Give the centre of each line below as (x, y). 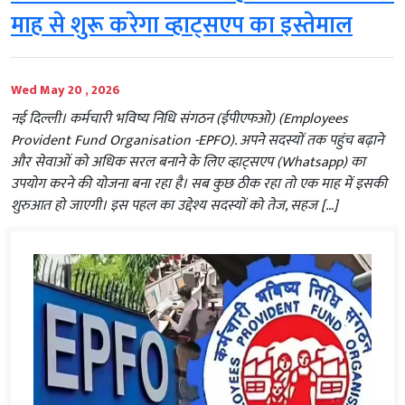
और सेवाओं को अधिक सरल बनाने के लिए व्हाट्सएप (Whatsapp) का (188, 163)
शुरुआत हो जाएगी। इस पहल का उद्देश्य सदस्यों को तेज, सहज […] (174, 206)
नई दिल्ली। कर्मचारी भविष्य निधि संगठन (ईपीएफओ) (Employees (179, 119)
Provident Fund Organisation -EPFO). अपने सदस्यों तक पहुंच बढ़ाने (197, 141)
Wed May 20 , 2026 (66, 90)
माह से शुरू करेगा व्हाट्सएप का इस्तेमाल (182, 26)
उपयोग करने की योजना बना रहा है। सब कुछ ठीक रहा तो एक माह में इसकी (199, 184)
